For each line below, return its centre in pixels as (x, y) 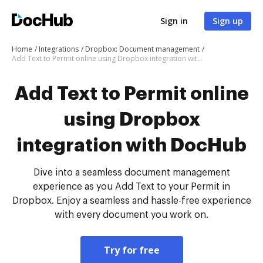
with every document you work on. (131, 215)
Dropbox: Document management (142, 49)
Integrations (59, 49)
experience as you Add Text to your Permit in (131, 187)
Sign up (228, 21)
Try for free (131, 250)
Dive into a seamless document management (131, 173)
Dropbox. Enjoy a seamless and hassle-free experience (131, 201)
